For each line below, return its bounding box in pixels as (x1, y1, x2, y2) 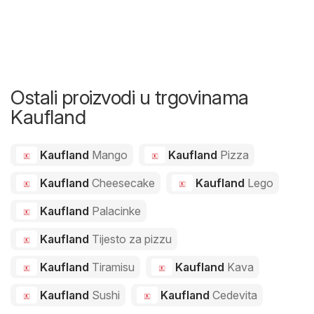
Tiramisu (91, 259, 135, 274)
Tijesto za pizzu (91, 231, 172, 246)
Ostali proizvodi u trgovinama (11, 85, 249, 109)
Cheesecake (91, 175, 155, 190)
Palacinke (91, 203, 141, 218)
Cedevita (212, 287, 257, 302)
